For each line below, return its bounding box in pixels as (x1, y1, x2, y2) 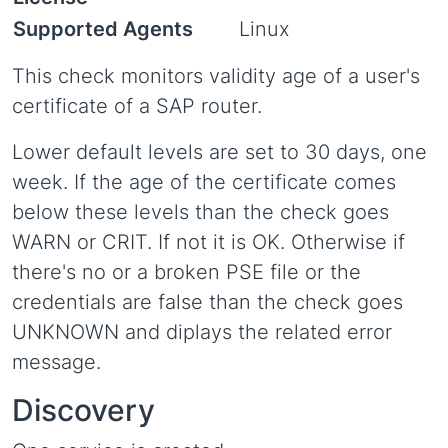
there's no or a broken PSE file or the (12, 260, 361, 284)
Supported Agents (13, 17, 193, 41)
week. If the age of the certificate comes (12, 170, 396, 194)
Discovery (12, 392, 155, 428)
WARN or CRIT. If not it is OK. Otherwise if (12, 230, 405, 254)
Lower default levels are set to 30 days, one (12, 140, 427, 164)
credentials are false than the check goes (12, 290, 403, 314)
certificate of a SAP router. (12, 94, 262, 118)
